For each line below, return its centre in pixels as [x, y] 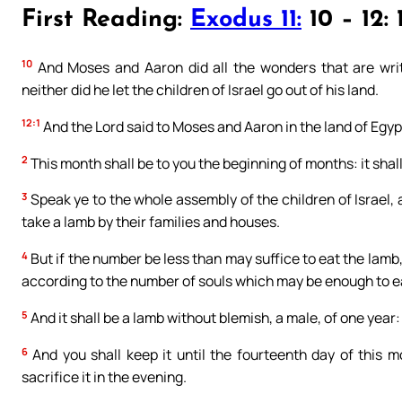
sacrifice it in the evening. [104, 377]
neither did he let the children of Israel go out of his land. [200, 89]
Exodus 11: [246, 21]
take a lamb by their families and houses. [151, 222]
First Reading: [106, 21]
